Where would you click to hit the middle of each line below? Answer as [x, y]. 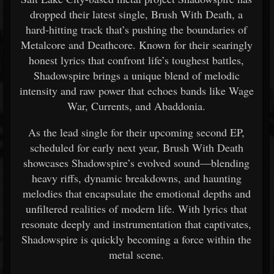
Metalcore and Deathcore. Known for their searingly [136, 45]
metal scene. [136, 254]
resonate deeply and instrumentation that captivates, [136, 224]
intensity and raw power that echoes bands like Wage [136, 91]
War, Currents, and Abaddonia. [136, 106]
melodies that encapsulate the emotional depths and [136, 193]
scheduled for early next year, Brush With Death [136, 147]
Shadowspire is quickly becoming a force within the [136, 239]
